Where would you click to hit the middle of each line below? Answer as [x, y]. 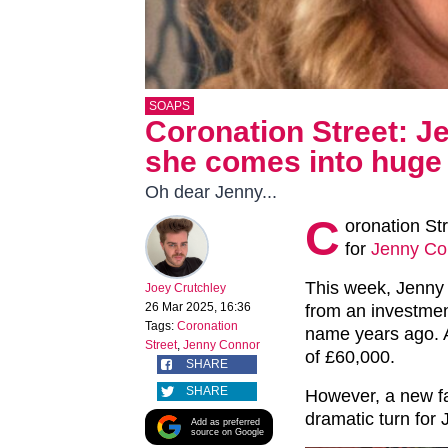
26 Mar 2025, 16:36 [198, 307]
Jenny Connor [221, 345]
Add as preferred [225, 422]
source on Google [227, 432]
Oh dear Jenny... [211, 192]
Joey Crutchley [185, 288]
